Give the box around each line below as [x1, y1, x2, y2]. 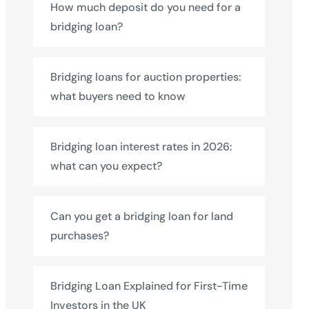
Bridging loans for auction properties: [50, 70, 241, 84]
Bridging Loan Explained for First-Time [50, 279, 248, 293]
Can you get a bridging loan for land [50, 209, 233, 223]
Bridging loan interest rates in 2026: [50, 139, 232, 154]
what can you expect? [50, 159, 162, 173]
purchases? [50, 228, 109, 243]
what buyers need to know [50, 89, 186, 103]
